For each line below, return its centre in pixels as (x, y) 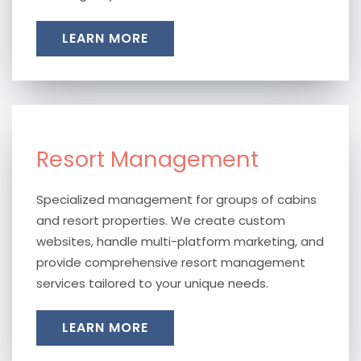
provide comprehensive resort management (171, 262)
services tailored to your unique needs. (152, 283)
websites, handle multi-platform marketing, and (180, 241)
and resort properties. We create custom (161, 220)
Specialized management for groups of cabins (176, 199)
